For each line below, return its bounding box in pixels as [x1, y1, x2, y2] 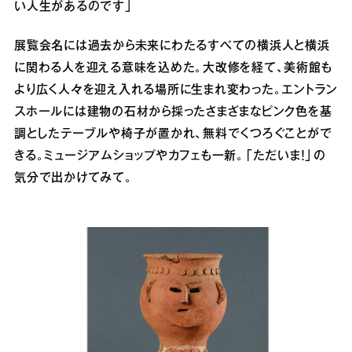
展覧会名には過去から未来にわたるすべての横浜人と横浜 [14, 41, 330, 52]
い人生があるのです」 [14, 2, 134, 13]
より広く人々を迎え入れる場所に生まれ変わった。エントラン [14, 85, 338, 96]
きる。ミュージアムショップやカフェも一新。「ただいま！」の [14, 151, 326, 162]
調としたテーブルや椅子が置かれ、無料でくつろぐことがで [14, 129, 332, 140]
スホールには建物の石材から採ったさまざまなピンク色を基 [14, 107, 332, 118]
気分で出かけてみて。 [14, 173, 133, 184]
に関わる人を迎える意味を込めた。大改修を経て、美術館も [14, 63, 332, 74]
